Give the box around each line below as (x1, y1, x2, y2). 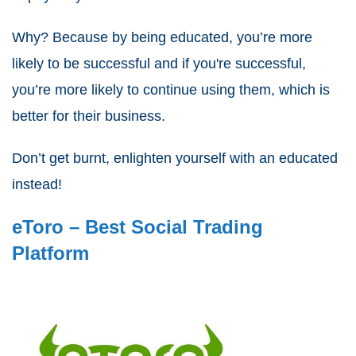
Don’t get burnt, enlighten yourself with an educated (12, 149, 338, 166)
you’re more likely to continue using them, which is (12, 81, 330, 98)
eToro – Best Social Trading (12, 215, 263, 238)
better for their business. (12, 107, 165, 124)
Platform (12, 242, 89, 264)
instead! (12, 176, 62, 192)
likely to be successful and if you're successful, (12, 55, 306, 72)
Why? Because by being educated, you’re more (12, 29, 312, 45)
